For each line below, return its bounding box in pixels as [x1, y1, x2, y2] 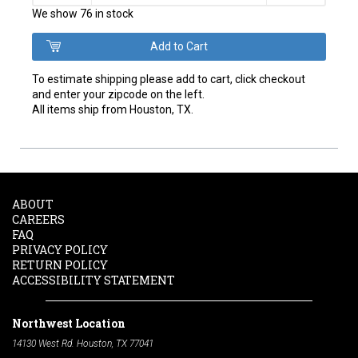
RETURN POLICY [12, 257, 108, 272]
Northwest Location [12, 315, 125, 331]
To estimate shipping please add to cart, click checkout [32, 72, 306, 86]
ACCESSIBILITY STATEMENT [12, 272, 175, 288]
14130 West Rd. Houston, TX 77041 [12, 337, 153, 349]
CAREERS [12, 211, 65, 227]
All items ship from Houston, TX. [32, 102, 194, 116]
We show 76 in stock [32, 6, 134, 20]
